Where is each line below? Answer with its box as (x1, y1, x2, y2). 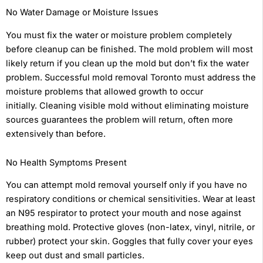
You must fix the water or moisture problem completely (6, 29, 232, 41)
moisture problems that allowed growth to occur (6, 86, 203, 97)
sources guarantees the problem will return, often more (6, 114, 233, 125)
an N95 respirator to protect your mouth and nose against (6, 208, 241, 219)
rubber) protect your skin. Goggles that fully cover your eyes (6, 236, 253, 247)
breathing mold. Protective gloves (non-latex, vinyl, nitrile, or (6, 222, 255, 233)
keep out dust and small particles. (6, 250, 144, 261)
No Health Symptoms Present (6, 157, 127, 168)
